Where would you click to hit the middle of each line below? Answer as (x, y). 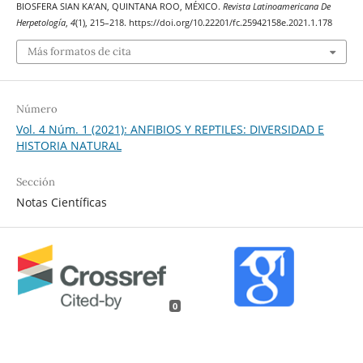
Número (36, 109)
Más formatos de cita (79, 51)
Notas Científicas (61, 202)
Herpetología (41, 23)
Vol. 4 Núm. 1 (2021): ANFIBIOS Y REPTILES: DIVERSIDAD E (170, 129)
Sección (35, 181)
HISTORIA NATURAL (68, 145)
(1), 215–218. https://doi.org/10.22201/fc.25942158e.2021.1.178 (203, 23)
